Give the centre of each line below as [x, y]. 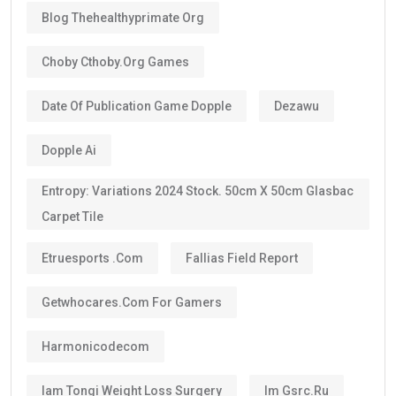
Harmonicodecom [95, 346]
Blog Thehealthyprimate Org [123, 17]
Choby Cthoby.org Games [115, 61]
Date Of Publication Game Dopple [137, 106]
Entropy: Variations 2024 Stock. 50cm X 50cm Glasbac [198, 191]
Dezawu [297, 106]
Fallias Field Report [242, 258]
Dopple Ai [69, 150]
